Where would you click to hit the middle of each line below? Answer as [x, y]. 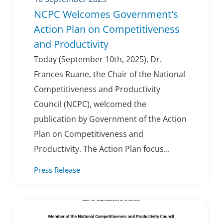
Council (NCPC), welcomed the [90, 104]
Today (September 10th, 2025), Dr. [98, 59]
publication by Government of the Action [110, 119]
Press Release [57, 170]
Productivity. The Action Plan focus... [102, 149]
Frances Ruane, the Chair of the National [110, 74]
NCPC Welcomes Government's [106, 14]
